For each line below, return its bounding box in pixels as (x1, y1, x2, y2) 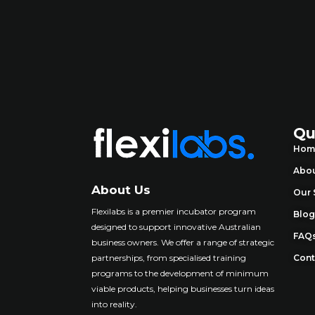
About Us (91, 183, 150, 197)
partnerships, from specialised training (91, 252, 246, 263)
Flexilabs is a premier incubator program (91, 206, 256, 217)
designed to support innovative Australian (91, 221, 261, 232)
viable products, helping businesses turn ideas (91, 283, 274, 294)
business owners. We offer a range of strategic (91, 237, 274, 247)
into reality (91, 299, 135, 309)
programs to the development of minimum (91, 268, 269, 278)
